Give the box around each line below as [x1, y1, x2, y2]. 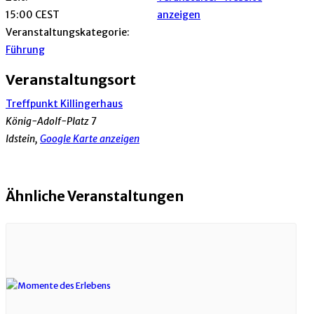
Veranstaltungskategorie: [6, 25, 130, 39]
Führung [6, 43, 45, 56]
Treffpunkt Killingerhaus [6, 97, 123, 111]
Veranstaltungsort [6, 71, 136, 89]
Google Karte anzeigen [40, 132, 139, 146]
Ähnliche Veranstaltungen [6, 188, 184, 205]
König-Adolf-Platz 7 [6, 115, 96, 128]
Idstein [6, 132, 35, 146]
